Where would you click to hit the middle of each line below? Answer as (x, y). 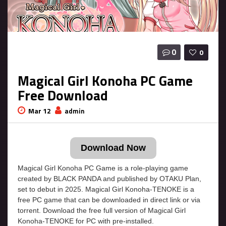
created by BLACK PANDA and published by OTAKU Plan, (109, 179)
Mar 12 (40, 111)
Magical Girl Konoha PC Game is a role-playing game (103, 168)
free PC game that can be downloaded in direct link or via (109, 200)
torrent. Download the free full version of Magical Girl (102, 211)
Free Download (63, 95)
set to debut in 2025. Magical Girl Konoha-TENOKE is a (106, 189)
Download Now (113, 148)
